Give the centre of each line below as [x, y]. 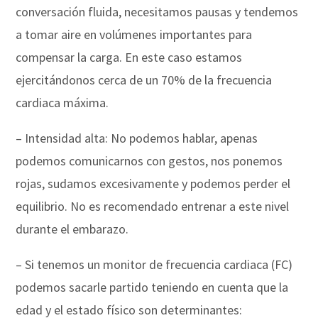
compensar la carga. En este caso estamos [129, 57]
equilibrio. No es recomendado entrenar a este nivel [153, 206]
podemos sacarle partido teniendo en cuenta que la [152, 287]
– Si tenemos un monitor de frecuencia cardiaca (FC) [154, 264]
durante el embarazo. [72, 229]
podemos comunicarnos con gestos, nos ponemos [149, 160]
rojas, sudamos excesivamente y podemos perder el [153, 183]
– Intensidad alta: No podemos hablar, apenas [137, 138]
